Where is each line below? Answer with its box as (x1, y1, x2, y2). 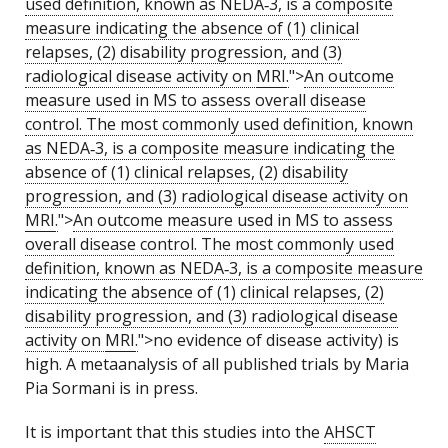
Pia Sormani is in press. (25, 377, 198, 399)
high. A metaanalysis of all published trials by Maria (25, 353, 409, 375)
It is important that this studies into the (25, 421, 324, 443)
